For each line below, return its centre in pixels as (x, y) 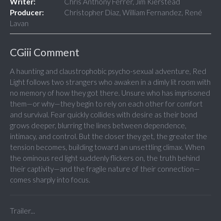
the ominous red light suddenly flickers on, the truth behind (105, 158)
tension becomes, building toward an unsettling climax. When (107, 147)
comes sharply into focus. (50, 180)
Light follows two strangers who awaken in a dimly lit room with (110, 82)
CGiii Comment (45, 52)
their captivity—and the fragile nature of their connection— (105, 169)
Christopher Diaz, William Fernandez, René (133, 13)
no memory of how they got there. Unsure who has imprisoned (110, 93)
